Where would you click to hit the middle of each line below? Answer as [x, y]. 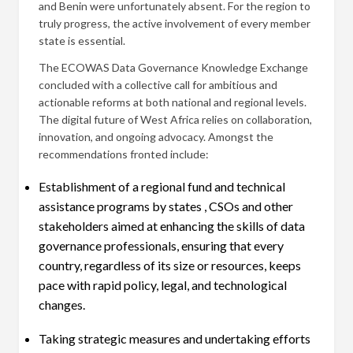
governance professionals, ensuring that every [161, 246]
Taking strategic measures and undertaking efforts [175, 339]
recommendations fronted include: [124, 154]
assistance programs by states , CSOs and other [166, 206]
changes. [62, 305]
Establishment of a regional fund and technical [162, 187]
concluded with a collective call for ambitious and [158, 85]
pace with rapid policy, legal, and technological [163, 285]
